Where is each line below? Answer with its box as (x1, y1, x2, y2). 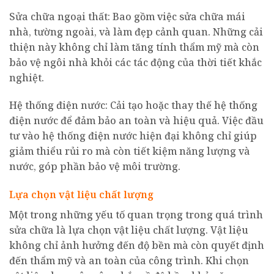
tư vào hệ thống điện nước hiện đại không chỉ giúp (9, 129, 257, 143)
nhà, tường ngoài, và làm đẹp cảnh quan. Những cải (9, 24, 263, 39)
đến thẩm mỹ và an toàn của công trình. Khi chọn (9, 254, 249, 268)
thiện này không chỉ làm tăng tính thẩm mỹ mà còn (9, 40, 259, 54)
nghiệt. (9, 70, 44, 84)
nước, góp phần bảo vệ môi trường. (9, 160, 180, 174)
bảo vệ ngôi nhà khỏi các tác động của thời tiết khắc (9, 55, 262, 69)
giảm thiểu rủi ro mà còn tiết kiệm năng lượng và (9, 144, 250, 158)
